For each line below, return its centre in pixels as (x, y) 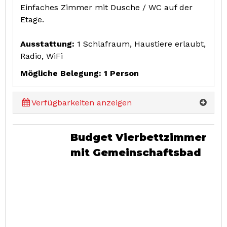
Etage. (32, 20)
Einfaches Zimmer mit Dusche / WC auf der (106, 8)
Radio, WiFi (42, 56)
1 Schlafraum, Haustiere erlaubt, (141, 44)
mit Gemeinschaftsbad (136, 153)
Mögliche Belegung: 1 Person (80, 73)
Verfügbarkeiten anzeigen (82, 103)
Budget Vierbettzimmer (138, 138)
